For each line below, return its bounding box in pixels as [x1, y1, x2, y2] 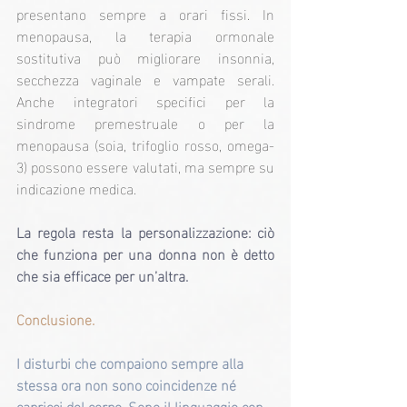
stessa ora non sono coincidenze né [16, 371, 240, 398]
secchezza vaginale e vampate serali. [16, 65, 274, 93]
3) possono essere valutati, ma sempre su [16, 153, 274, 180]
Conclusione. [16, 305, 94, 333]
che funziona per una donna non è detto [16, 240, 274, 267]
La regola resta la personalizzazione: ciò [16, 218, 274, 245]
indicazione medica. [16, 174, 136, 202]
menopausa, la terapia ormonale [16, 22, 274, 49]
